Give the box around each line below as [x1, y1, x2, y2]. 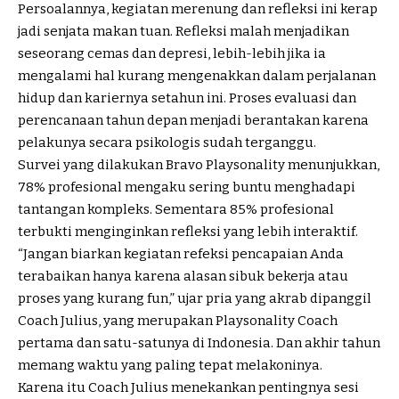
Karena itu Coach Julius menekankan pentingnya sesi [18, 379, 359, 396]
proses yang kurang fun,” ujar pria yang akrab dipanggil [18, 290, 371, 307]
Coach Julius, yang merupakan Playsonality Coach [18, 313, 338, 330]
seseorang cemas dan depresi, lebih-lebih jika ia [18, 45, 326, 62]
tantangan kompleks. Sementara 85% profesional [18, 201, 334, 218]
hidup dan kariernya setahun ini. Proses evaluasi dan [18, 90, 356, 107]
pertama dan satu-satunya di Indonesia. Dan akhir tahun [18, 335, 380, 352]
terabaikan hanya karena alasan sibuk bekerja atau [18, 268, 348, 285]
